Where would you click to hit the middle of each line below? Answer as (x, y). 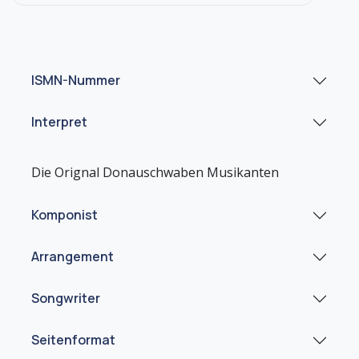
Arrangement (73, 257)
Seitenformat (73, 340)
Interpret (59, 122)
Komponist (65, 215)
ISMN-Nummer (76, 81)
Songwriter (66, 298)
